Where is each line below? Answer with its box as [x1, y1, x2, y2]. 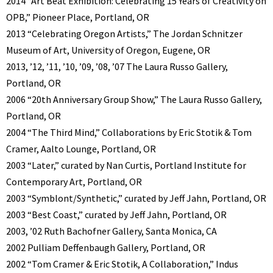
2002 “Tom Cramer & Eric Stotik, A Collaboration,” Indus [6, 257, 238, 270]
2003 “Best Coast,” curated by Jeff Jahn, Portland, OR [6, 208, 227, 221]
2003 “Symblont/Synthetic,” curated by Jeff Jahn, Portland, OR [6, 191, 266, 204]
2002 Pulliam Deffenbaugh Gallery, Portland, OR [6, 241, 205, 253]
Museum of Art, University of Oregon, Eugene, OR [6, 43, 210, 56]
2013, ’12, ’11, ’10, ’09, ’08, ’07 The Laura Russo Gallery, [6, 60, 228, 73]
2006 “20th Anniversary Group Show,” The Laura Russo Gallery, [6, 93, 262, 105]
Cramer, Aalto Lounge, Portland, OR [6, 142, 156, 155]
